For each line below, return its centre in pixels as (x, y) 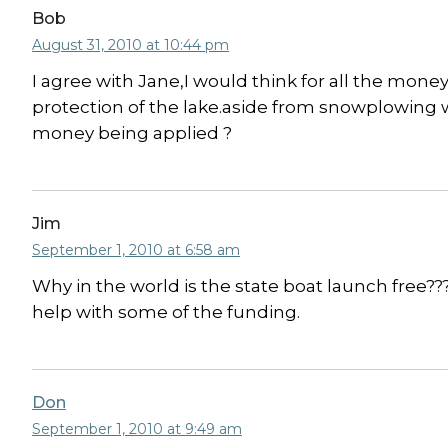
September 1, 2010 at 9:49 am (137, 429)
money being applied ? (132, 133)
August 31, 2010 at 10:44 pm (130, 45)
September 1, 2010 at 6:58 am (136, 250)
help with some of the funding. (166, 312)
